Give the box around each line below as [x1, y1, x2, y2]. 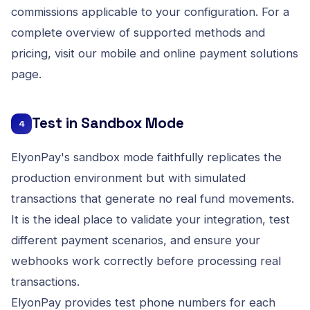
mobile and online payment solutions [100, 46, 298, 60]
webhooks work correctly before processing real [11, 253, 281, 268]
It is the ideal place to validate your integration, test [11, 212, 290, 226]
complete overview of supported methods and [11, 25, 265, 39]
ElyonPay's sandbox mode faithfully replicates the [11, 149, 282, 164]
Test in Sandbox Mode [32, 113, 184, 132]
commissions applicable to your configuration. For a [11, 4, 289, 19]
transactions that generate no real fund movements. [11, 191, 294, 206]
